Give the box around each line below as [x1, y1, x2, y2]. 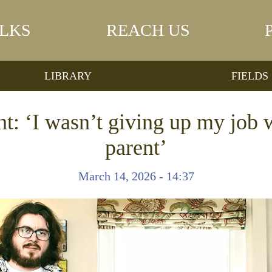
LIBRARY [44, 69, 92, 82]
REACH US [106, 21, 190, 39]
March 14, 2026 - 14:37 [78, 169, 194, 183]
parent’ [105, 135, 167, 160]
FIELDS [231, 69, 268, 82]
